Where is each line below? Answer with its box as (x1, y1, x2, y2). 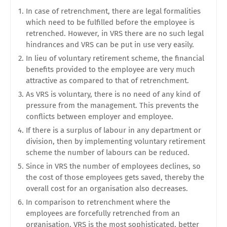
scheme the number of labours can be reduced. (26, 148, 192, 157)
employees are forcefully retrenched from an (26, 209, 180, 218)
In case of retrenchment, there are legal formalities (26, 7, 201, 16)
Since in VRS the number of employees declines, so (26, 162, 201, 171)
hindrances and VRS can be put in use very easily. (26, 40, 196, 49)
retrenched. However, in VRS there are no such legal (26, 29, 204, 38)
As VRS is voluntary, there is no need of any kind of (26, 90, 200, 99)
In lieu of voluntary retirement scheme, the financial (26, 54, 204, 63)
